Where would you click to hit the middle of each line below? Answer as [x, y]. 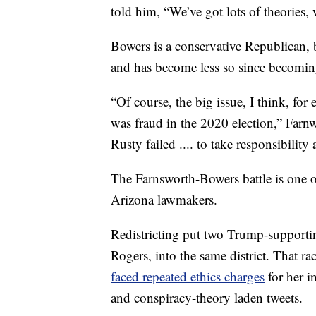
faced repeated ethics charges [188, 276]
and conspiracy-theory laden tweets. [207, 298]
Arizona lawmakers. [164, 200]
